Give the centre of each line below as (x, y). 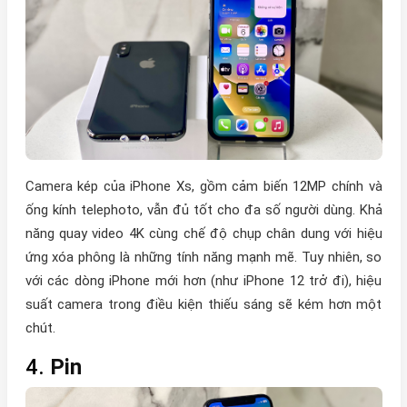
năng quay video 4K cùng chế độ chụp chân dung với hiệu (203, 234)
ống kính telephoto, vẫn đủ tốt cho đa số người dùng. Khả (203, 210)
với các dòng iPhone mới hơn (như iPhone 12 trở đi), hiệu (203, 281)
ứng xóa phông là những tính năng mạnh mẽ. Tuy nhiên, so (203, 258)
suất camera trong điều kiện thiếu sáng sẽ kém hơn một (203, 305)
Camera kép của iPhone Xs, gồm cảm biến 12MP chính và (203, 187)
